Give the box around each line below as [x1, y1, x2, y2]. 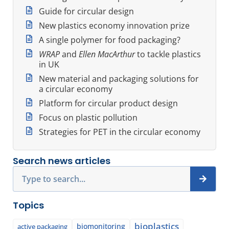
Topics [13, 198, 44, 212]
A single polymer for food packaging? [39, 34, 180, 45]
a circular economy [39, 83, 112, 95]
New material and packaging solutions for [39, 73, 199, 84]
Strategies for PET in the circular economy [39, 126, 200, 138]
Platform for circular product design [39, 97, 178, 109]
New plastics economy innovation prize [39, 19, 190, 31]
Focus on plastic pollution [39, 111, 138, 123]
